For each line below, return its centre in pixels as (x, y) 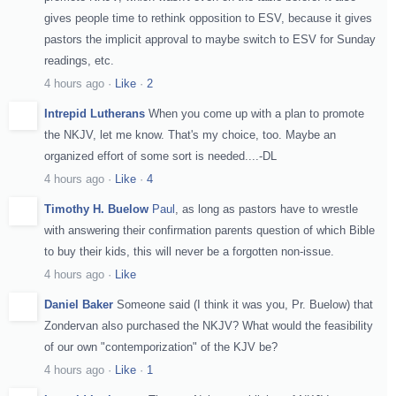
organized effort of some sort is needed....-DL (160, 156)
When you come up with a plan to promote (256, 113)
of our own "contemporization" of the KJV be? (161, 346)
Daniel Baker (79, 304)
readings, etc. (79, 60)
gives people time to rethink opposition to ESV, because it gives (208, 18)
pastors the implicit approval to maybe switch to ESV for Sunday (210, 39)
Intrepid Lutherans (95, 113)
